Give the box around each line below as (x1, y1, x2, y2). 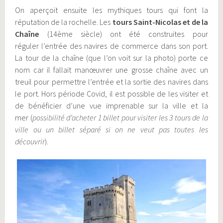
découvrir (15, 136, 45, 147)
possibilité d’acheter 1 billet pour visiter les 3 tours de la (32, 112, 208, 123)
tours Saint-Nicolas (112, 17, 183, 27)
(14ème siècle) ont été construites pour (47, 29, 208, 39)
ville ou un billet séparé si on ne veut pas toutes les (15, 124, 208, 135)
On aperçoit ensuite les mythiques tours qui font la (15, 5, 208, 15)
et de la (182, 17, 208, 27)
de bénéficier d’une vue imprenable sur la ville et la (15, 101, 208, 111)
